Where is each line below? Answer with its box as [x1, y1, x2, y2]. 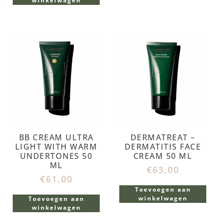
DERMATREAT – [130, 132, 196, 143]
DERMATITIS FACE [124, 141, 201, 153]
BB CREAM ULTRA [19, 132, 94, 143]
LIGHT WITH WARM [15, 141, 98, 153]
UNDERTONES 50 [20, 151, 93, 162]
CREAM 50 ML [133, 151, 193, 162]
